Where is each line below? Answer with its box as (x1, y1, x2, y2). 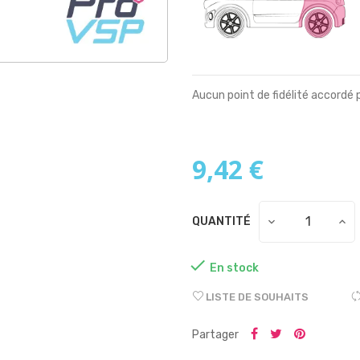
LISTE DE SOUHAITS (206, 290, 309, 303)
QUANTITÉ (192, 215, 251, 229)
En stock (210, 260, 259, 275)
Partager (192, 327, 239, 342)
